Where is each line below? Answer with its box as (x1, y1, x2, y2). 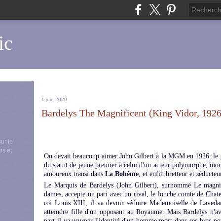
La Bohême (105, 170, 139, 178)
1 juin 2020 (41, 97, 67, 102)
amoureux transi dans (44, 170, 105, 178)
